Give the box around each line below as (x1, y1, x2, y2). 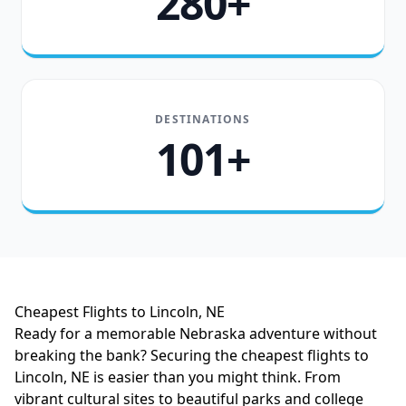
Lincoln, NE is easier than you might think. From (14, 367, 341, 387)
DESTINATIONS (155, 111, 251, 127)
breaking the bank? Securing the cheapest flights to (14, 345, 369, 365)
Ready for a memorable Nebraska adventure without (14, 324, 377, 343)
